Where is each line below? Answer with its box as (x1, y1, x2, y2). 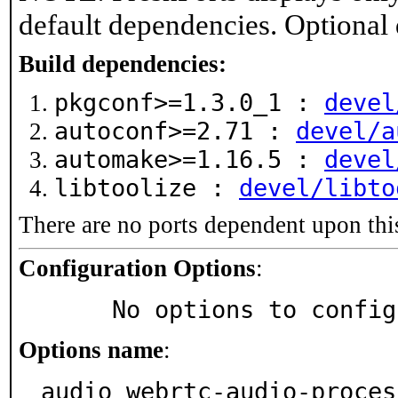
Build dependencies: (19, 51, 227, 77)
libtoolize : (54, 174, 239, 202)
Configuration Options (19, 255, 256, 282)
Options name (19, 337, 163, 363)
